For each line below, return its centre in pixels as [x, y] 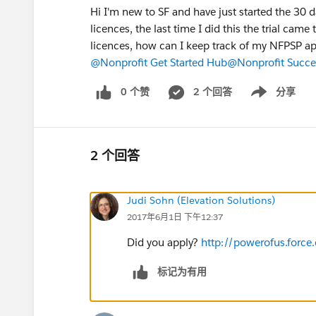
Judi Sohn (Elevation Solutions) [201, 200]
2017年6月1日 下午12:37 [175, 217]
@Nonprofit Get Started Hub [159, 62]
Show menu [268, 99]
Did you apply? [164, 242]
